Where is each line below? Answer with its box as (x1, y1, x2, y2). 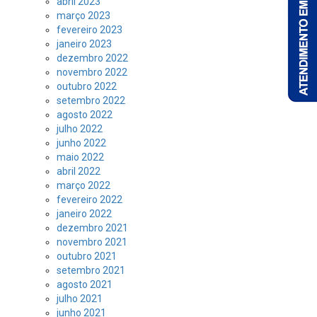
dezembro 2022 (57, 52, 128, 64)
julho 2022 (57, 122, 103, 134)
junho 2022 (57, 137, 106, 149)
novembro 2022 (57, 66, 127, 78)
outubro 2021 (57, 250, 117, 262)
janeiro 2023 (57, 38, 112, 50)
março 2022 (57, 179, 110, 191)
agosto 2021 (57, 278, 113, 290)
